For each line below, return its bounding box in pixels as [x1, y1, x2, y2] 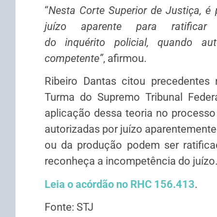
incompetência [106, 155, 176, 168]
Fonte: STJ [45, 201, 93, 214]
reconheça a [45, 155, 106, 168]
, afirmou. [103, 52, 147, 64]
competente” [45, 52, 103, 64]
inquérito [65, 36, 106, 48]
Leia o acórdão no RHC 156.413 [45, 178, 195, 190]
